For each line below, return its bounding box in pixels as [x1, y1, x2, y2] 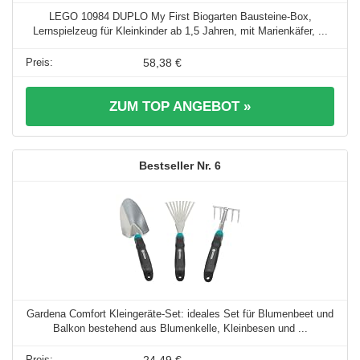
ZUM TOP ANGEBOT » [109, 99, 251, 115]
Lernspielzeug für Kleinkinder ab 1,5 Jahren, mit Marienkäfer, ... [32, 25, 328, 38]
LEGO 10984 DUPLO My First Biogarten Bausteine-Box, [48, 10, 312, 23]
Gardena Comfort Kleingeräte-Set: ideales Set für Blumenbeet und [27, 308, 333, 321]
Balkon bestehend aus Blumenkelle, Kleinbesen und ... [52, 322, 308, 335]
